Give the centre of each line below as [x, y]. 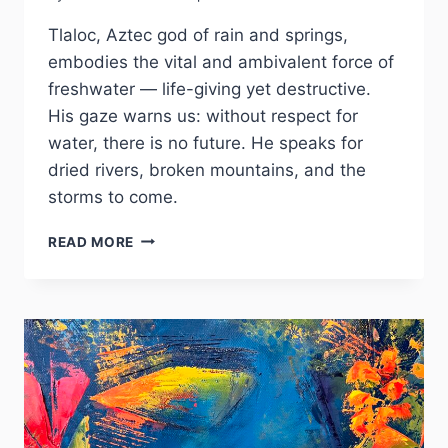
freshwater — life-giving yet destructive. [209, 88]
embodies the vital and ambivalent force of [221, 61]
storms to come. [113, 196]
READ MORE [91, 241]
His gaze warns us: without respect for [203, 115]
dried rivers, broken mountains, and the [207, 169]
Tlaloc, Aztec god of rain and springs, [198, 34]
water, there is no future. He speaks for [205, 142]
